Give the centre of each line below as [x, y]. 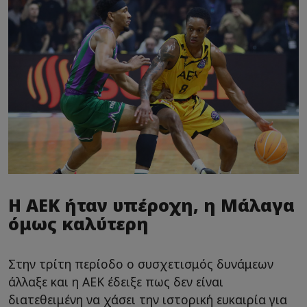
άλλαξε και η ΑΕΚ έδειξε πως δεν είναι [116, 281]
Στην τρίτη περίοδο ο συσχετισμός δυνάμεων [141, 263]
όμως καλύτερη [78, 223]
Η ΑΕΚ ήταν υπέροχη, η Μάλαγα [151, 205]
